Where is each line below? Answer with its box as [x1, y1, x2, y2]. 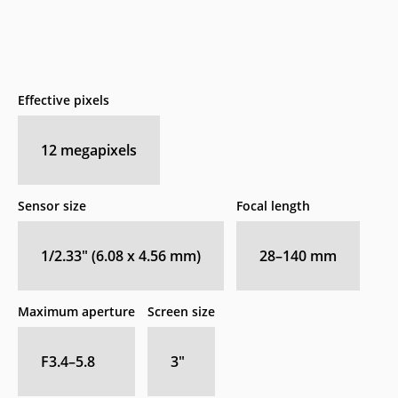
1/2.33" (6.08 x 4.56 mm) [41, 245, 201, 266]
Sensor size [18, 196, 86, 214]
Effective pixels [18, 91, 109, 108]
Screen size [147, 302, 215, 320]
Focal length [236, 196, 310, 214]
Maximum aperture [18, 302, 135, 320]
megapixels [60, 139, 137, 160]
